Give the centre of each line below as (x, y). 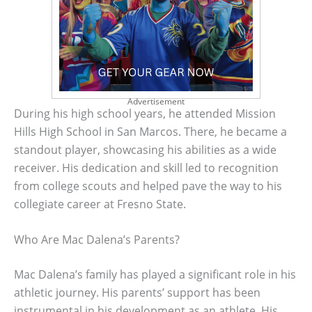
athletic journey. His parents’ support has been (137, 293)
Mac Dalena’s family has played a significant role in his (155, 275)
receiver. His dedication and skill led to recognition (146, 167)
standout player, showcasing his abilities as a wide (145, 149)
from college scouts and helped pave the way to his (148, 186)
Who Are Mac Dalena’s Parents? (97, 240)
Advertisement (156, 101)
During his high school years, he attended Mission (145, 113)
